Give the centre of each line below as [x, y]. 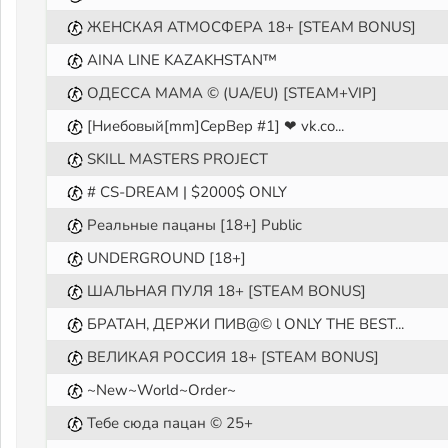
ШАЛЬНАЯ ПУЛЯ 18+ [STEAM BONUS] [226, 291]
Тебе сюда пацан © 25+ [170, 423]
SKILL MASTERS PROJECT [177, 159]
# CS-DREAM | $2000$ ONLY [187, 192]
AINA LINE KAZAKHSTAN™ [182, 60]
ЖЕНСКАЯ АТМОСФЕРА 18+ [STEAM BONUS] [251, 27]
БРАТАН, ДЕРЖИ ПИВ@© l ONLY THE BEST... [245, 324]
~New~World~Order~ [161, 390]
